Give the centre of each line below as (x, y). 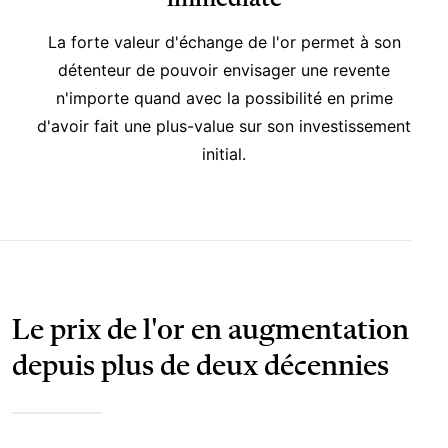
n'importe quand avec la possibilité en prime (224, 98)
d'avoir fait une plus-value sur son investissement (224, 126)
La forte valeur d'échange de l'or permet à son (224, 42)
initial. (224, 154)
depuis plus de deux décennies (200, 367)
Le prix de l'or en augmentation (210, 331)
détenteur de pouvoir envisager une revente (224, 70)
